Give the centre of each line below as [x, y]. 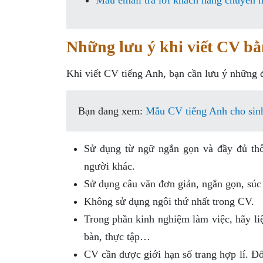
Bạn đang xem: [112, 111]
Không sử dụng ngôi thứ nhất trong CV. [169, 201]
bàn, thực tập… [117, 237]
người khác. [109, 166]
